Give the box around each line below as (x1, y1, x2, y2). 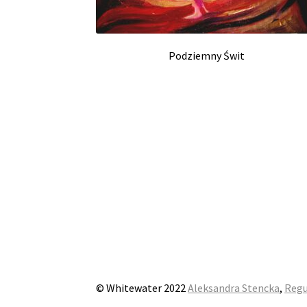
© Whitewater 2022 (96, 281, 188, 295)
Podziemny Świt (169, 48, 245, 62)
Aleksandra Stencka (188, 281, 280, 295)
